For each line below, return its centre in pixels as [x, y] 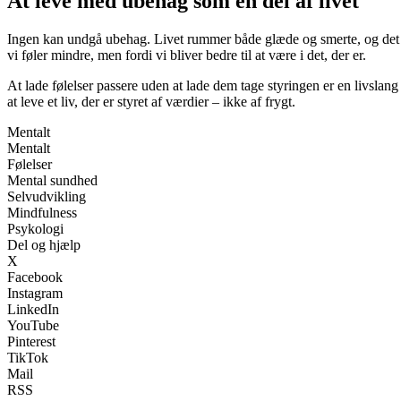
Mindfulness [42, 213]
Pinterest [31, 342]
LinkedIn [33, 310]
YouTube [33, 326]
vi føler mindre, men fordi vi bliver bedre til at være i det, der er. [187, 55]
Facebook [35, 277]
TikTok [28, 358]
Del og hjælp [44, 245]
